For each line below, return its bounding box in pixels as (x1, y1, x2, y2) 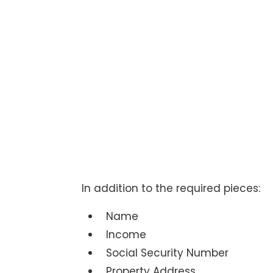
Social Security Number (106, 246, 229, 261)
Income (106, 227, 147, 243)
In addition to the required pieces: (82, 181, 261, 196)
